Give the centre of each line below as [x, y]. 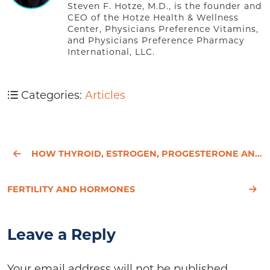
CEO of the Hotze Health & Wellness [153, 17]
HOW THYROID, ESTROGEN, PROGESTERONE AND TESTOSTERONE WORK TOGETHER [143, 153]
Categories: [52, 95]
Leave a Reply [61, 234]
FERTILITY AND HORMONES [71, 189]
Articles [105, 95]
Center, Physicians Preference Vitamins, [163, 29]
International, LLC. [111, 52]
